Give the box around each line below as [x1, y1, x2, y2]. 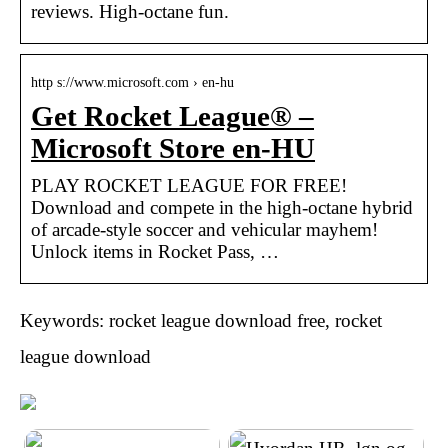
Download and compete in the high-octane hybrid [31, 196, 413, 218]
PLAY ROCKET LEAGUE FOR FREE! [31, 174, 347, 196]
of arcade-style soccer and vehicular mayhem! [31, 218, 378, 240]
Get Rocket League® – [31, 100, 314, 132]
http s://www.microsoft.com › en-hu [31, 74, 234, 90]
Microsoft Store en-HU [31, 132, 315, 164]
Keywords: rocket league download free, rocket [20, 309, 382, 331]
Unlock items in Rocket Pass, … [31, 240, 279, 262]
